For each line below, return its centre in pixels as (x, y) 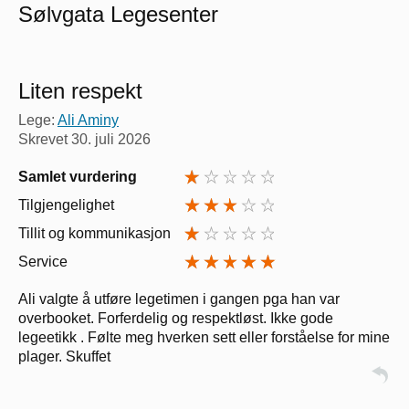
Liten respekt (80, 91)
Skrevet (45, 140)
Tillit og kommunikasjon (94, 234)
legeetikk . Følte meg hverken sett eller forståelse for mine (204, 338)
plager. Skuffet (64, 357)
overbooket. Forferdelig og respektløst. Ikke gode (176, 319)
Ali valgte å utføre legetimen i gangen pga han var (179, 299)
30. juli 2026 (111, 140)
